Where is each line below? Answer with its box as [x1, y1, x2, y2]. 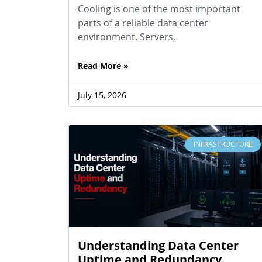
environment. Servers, [78, 30, 175, 43]
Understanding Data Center [78, 237, 239, 253]
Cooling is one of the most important [78, 2, 240, 15]
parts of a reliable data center [78, 16, 208, 29]
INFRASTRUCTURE [193, 139, 253, 149]
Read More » [78, 60, 129, 71]
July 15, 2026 [78, 89, 126, 101]
